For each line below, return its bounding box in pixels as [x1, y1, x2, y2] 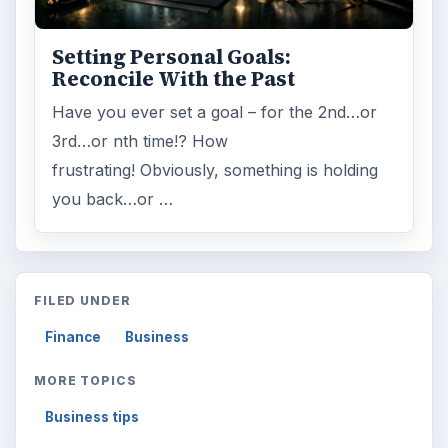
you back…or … [52, 189, 174, 210]
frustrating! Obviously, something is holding [52, 160, 379, 181]
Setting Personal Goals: [52, 43, 292, 72]
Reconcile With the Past [52, 65, 296, 94]
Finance [45, 328, 102, 345]
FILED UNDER [33, 293, 132, 309]
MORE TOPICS [33, 373, 138, 389]
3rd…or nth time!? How [52, 131, 229, 152]
